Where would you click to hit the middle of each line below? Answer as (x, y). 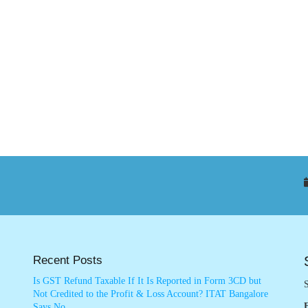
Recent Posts (67, 261)
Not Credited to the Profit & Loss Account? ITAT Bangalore (150, 294)
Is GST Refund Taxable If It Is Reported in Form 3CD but (147, 281)
